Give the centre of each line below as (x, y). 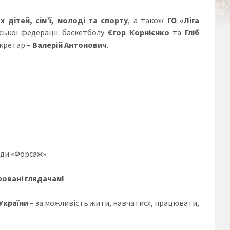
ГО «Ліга (183, 20)
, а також (148, 20)
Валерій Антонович (69, 44)
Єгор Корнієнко (137, 32)
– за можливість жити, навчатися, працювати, (114, 203)
